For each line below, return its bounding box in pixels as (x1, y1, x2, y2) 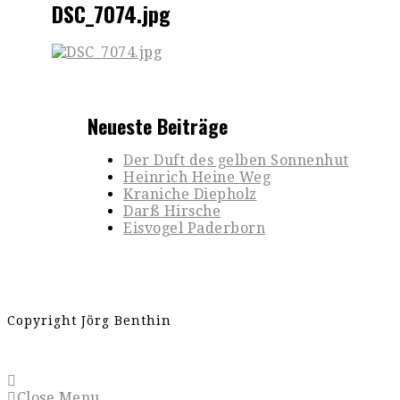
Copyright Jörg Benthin (7, 312, 171, 328)
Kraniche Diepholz (123, 185, 257, 203)
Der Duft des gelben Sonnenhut (123, 151, 349, 169)
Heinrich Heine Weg (123, 168, 271, 186)
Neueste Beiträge (87, 111, 228, 140)
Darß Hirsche (123, 202, 221, 220)
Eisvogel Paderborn (123, 219, 265, 237)
